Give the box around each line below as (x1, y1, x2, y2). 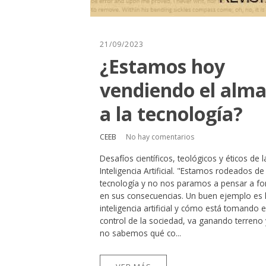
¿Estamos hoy (100, 53, 225, 79)
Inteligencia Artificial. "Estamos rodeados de (100, 165, 264, 177)
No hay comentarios (126, 132, 194, 142)
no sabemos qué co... (100, 227, 181, 239)
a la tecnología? (100, 100, 243, 126)
